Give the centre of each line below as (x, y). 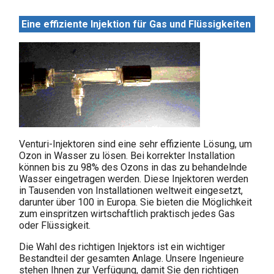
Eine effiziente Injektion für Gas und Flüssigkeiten (136, 24)
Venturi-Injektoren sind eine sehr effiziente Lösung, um (136, 144)
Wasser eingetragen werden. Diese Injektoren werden (134, 179)
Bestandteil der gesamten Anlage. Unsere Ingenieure (132, 258)
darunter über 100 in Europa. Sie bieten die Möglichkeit (136, 202)
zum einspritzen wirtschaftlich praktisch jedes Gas (127, 213)
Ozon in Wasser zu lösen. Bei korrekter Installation (127, 155)
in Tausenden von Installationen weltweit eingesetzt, (131, 190)
